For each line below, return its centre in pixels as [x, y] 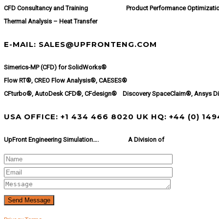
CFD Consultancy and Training [57, 8]
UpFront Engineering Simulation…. [51, 139]
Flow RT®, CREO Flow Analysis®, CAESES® [66, 81]
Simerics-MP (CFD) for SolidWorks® [55, 67]
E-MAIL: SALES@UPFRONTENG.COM [80, 44]
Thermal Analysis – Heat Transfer [51, 22]
